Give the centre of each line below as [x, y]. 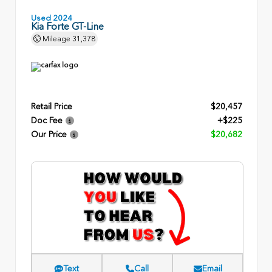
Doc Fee [47, 120]
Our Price [49, 134]
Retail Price [52, 106]
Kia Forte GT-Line [67, 26]
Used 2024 [52, 18]
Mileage [56, 39]
